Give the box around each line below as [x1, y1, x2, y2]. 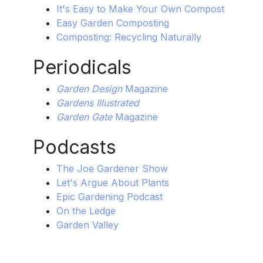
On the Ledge [56, 205, 116, 217]
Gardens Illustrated [56, 97, 139, 109]
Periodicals [32, 56, 131, 79]
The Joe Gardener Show [56, 163, 168, 175]
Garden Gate [56, 111, 112, 123]
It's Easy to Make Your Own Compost [56, 3, 224, 15]
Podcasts [32, 136, 116, 159]
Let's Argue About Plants [56, 177, 169, 189]
